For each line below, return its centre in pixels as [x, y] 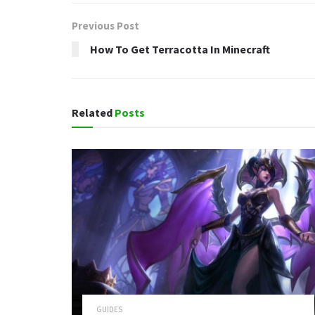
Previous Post [105, 26]
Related [92, 113]
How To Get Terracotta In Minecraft [180, 50]
